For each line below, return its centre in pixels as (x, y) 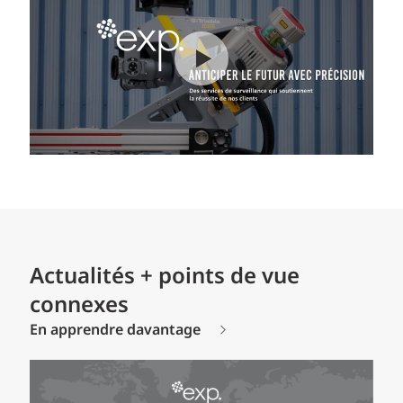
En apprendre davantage (115, 331)
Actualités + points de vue (165, 278)
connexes (79, 306)
